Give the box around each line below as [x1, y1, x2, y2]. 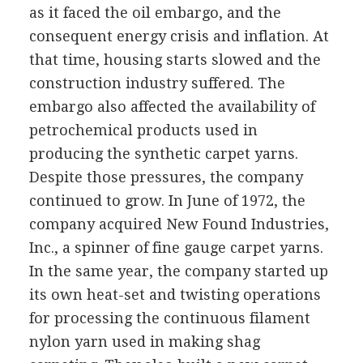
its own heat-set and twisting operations [28, 286, 321, 303]
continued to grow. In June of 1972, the [28, 192, 305, 209]
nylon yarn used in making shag [28, 333, 260, 350]
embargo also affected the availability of [28, 98, 315, 115]
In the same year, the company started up [28, 263, 328, 280]
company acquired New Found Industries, [28, 216, 329, 233]
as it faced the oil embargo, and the [28, 4, 281, 21]
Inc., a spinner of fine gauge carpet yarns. [28, 239, 323, 256]
